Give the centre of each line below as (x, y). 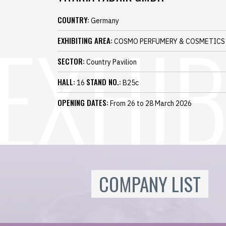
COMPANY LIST (150, 184)
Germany (104, 20)
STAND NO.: (104, 81)
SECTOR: (71, 61)
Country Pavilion (111, 62)
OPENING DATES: (83, 102)
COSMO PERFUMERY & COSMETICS (169, 41)
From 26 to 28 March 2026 (150, 103)
